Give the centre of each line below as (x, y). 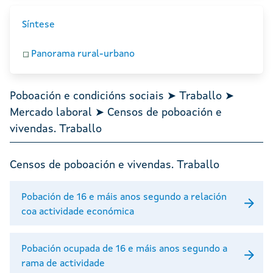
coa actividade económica (78, 212)
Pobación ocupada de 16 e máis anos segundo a (124, 249)
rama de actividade (63, 264)
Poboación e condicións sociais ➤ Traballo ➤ (122, 97)
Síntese (38, 25)
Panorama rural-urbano (83, 55)
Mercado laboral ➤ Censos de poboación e (116, 113)
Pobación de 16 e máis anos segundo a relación (124, 197)
